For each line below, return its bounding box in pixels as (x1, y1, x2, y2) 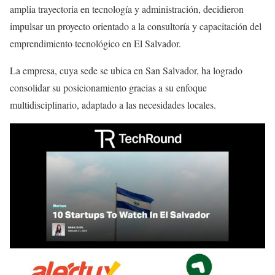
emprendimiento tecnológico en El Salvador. (10, 36, 181, 50)
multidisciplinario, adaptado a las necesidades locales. (10, 98, 216, 111)
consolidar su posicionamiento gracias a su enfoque (10, 80, 207, 94)
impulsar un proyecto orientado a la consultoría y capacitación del (10, 19, 261, 33)
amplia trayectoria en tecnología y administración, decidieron (10, 2, 244, 15)
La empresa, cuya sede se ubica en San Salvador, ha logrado (10, 63, 242, 77)
